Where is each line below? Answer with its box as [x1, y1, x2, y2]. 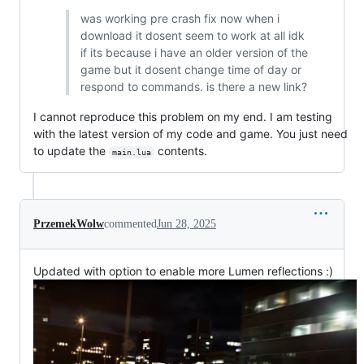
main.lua [111, 148, 151, 158]
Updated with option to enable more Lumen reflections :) [33, 264, 333, 279]
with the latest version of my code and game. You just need [33, 127, 348, 141]
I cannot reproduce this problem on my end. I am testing [33, 110, 332, 124]
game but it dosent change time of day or [80, 63, 301, 77]
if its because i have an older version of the [80, 45, 308, 60]
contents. [154, 144, 207, 158]
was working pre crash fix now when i [80, 11, 279, 26]
